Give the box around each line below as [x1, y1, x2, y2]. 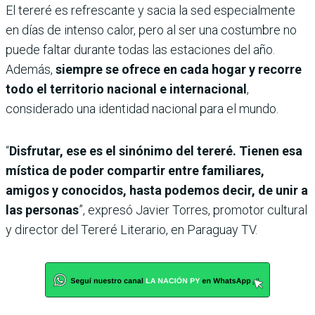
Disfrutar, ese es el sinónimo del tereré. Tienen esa [9, 143, 302, 159]
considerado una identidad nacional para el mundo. [6, 101, 278, 117]
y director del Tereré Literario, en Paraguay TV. [6, 222, 257, 238]
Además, [6, 62, 56, 77]
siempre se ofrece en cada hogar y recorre [56, 62, 302, 77]
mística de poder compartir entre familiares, [6, 163, 264, 179]
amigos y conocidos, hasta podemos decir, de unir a [6, 183, 308, 198]
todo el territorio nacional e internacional [6, 82, 247, 97]
